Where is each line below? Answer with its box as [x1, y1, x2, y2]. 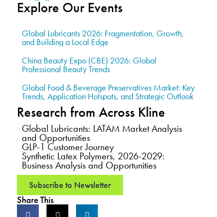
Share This [17, 193, 54, 206]
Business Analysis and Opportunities [22, 158, 156, 171]
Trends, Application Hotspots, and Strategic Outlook [22, 90, 194, 102]
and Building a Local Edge [22, 36, 108, 47]
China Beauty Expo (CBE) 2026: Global [22, 54, 156, 66]
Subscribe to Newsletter [29, 179, 111, 190]
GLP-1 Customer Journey [22, 140, 114, 153]
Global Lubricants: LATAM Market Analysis [22, 122, 182, 135]
